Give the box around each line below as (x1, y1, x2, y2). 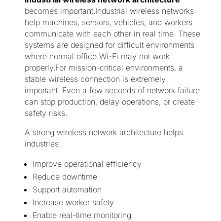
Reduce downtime (32, 172, 97, 182)
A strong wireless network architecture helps (24, 127, 183, 138)
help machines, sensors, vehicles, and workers (24, 17, 192, 28)
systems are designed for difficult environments (24, 40, 194, 50)
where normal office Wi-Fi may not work (24, 51, 170, 62)
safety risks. (24, 108, 67, 118)
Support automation (32, 184, 102, 195)
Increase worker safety (32, 197, 114, 208)
